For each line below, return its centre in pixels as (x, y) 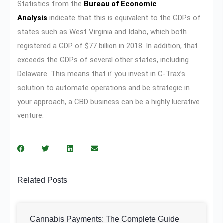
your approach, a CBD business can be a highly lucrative (109, 101)
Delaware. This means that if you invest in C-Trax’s (101, 73)
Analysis (32, 18)
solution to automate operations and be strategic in (104, 87)
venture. (31, 115)
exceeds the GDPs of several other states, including (103, 59)
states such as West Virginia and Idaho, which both (102, 32)
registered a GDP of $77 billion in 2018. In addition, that (108, 46)
